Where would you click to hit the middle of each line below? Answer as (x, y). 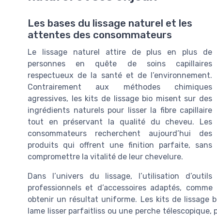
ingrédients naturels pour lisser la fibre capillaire (120, 110)
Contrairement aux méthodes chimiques (120, 87)
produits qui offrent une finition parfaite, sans (120, 145)
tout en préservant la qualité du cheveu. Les (120, 122)
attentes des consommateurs (100, 35)
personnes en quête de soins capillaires (120, 64)
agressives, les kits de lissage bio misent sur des (120, 99)
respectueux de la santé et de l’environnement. (120, 76)
